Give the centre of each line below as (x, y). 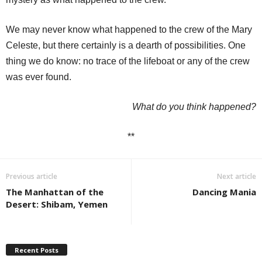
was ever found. (39, 77)
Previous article (32, 176)
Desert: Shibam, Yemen (57, 204)
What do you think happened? (194, 106)
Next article (237, 176)
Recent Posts (37, 250)
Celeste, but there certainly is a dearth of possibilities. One (126, 45)
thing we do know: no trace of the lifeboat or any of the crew (128, 61)
